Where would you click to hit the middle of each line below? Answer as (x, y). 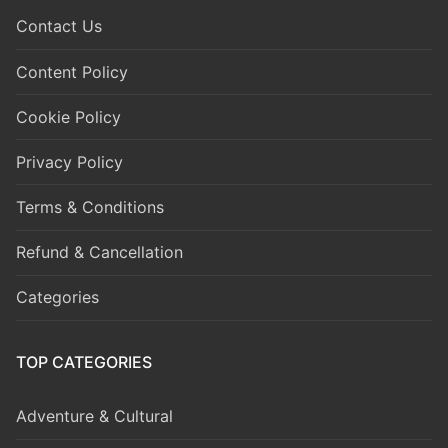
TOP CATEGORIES (84, 362)
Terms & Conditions (90, 207)
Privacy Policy (69, 161)
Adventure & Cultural (94, 416)
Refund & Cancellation (99, 252)
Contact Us (59, 26)
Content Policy (72, 71)
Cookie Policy (68, 116)
